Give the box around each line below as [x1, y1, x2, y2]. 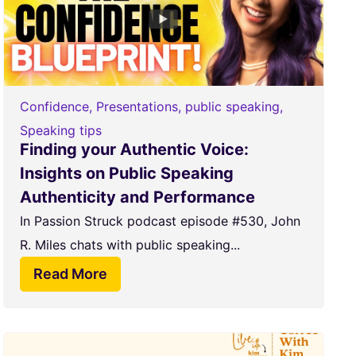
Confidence [19, 99, 89, 114]
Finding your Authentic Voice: [19, 140, 249, 159]
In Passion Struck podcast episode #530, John [19, 213, 300, 229]
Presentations [95, 99, 178, 114]
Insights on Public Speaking [19, 164, 234, 183]
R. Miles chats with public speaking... [19, 237, 240, 253]
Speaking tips [19, 122, 102, 138]
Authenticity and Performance [19, 188, 255, 207]
